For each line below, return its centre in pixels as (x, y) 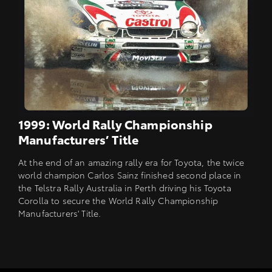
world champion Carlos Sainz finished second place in (130, 175)
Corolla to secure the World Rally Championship (118, 201)
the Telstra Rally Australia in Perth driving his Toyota (125, 188)
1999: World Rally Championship (115, 124)
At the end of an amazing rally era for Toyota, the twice (131, 162)
